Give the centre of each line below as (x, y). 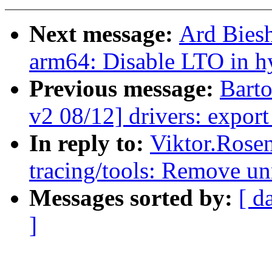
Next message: (104, 34)
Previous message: (124, 89)
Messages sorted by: (134, 198)
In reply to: (90, 143)
